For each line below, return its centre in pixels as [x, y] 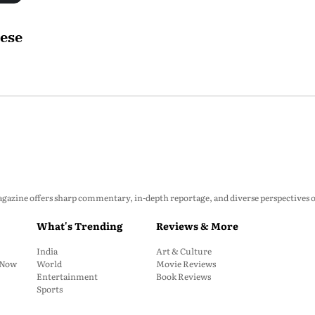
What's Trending [79, 226]
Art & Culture [184, 251]
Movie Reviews [186, 264]
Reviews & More [197, 226]
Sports [50, 289]
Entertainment [67, 276]
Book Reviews [184, 276]
